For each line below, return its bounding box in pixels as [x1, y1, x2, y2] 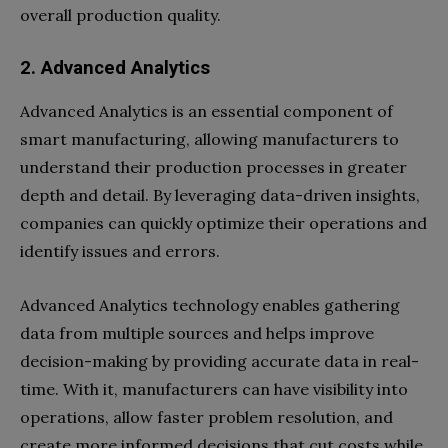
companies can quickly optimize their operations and [20, 213, 427, 233]
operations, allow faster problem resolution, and [20, 407, 393, 427]
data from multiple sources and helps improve [20, 323, 374, 343]
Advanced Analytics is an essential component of [20, 101, 393, 121]
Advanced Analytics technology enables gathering [20, 295, 400, 315]
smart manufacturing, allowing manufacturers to [20, 129, 399, 149]
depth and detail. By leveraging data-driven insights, [20, 185, 420, 205]
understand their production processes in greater [20, 157, 407, 177]
